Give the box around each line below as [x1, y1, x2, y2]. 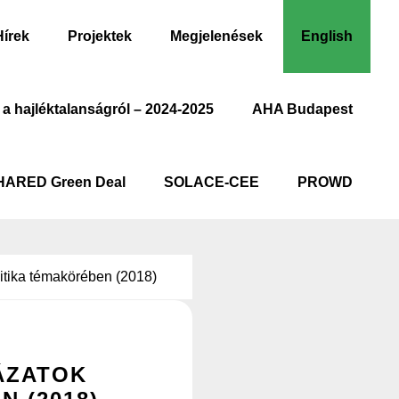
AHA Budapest [252, 102, 353, 117]
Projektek [68, 28, 132, 44]
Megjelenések [170, 28, 263, 44]
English [301, 28, 353, 44]
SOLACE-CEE [164, 175, 259, 190]
